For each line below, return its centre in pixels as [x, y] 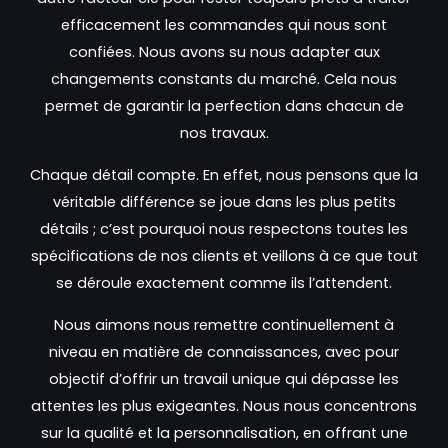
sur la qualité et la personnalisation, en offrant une [224, 432]
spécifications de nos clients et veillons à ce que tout [224, 256]
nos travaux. [224, 133]
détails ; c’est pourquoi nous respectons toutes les [224, 229]
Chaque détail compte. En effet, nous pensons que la [224, 175]
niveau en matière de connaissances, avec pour [224, 351]
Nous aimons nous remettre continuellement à [224, 324]
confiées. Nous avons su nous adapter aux [224, 52]
